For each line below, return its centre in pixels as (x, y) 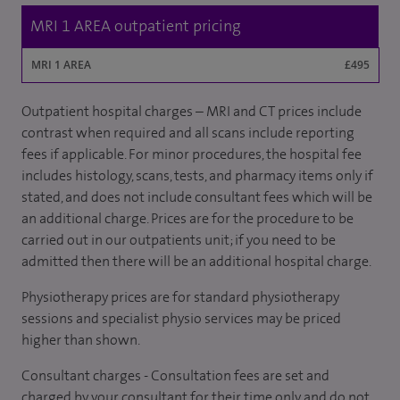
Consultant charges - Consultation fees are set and (175, 375)
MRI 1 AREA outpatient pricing (136, 26)
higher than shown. (82, 340)
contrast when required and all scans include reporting (188, 133)
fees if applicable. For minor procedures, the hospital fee (192, 154)
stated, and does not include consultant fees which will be (197, 197)
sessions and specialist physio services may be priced (181, 318)
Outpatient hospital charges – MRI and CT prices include (192, 111)
